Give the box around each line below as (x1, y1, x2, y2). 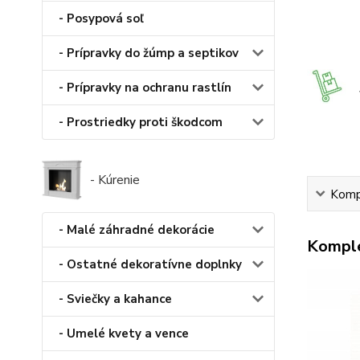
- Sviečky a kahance (59, 291, 172, 308)
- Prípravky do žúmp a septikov (59, 45, 239, 62)
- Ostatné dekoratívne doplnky (59, 256, 242, 273)
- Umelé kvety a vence (59, 325, 189, 342)
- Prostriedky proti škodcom (59, 114, 223, 131)
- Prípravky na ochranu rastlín (59, 80, 231, 96)
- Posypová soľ (59, 10, 144, 27)
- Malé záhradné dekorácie (59, 222, 215, 239)
